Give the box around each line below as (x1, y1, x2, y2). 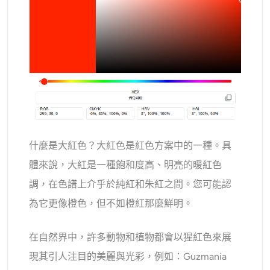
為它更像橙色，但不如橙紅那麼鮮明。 (29, 198, 193, 210)
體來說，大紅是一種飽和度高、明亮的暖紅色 (29, 159, 222, 171)
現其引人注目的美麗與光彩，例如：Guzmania (29, 251, 227, 263)
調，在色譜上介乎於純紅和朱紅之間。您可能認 (29, 178, 232, 190)
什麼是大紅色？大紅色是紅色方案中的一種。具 (29, 140, 232, 152)
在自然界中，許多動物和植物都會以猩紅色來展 (29, 231, 232, 243)
